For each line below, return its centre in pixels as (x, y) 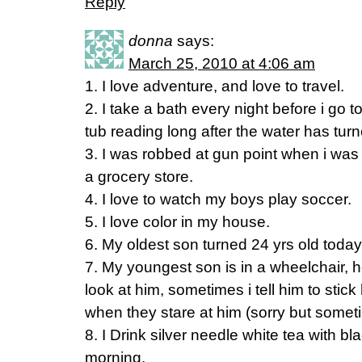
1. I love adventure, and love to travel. (215, 86)
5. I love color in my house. (177, 222)
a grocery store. (139, 177)
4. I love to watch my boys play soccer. (218, 199)
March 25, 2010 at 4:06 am (222, 63)
